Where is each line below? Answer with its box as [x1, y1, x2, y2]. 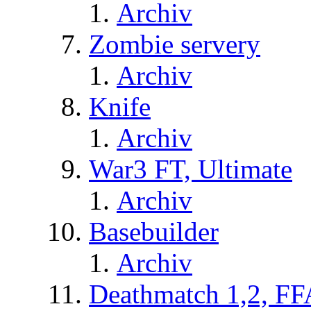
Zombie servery [89, 28, 260, 59]
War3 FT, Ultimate [89, 153, 292, 184]
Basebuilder [89, 216, 219, 246]
